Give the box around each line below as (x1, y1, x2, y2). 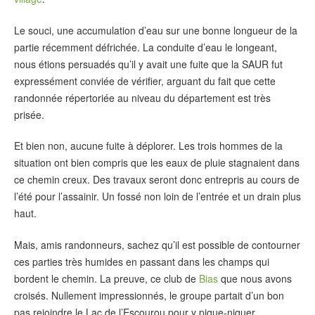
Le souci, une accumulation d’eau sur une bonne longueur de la (14, 22, 297, 37)
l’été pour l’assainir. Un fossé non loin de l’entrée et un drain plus (14, 189, 301, 204)
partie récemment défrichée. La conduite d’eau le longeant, (14, 39, 277, 54)
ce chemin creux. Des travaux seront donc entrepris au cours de (14, 172, 300, 187)
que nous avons (218, 271, 292, 285)
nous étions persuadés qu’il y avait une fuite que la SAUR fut (14, 56, 283, 71)
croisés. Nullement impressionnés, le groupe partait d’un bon (14, 288, 284, 302)
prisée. (14, 107, 44, 122)
